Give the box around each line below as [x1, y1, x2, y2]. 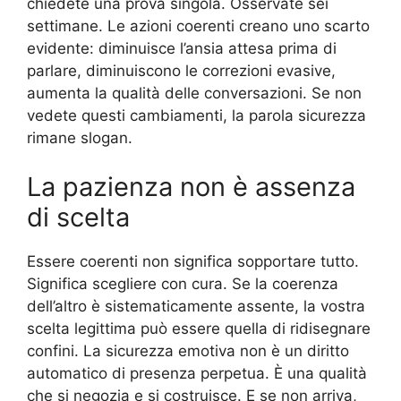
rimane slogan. [27, 128, 132, 147]
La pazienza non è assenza [27, 171, 355, 203]
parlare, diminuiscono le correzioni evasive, [27, 61, 336, 80]
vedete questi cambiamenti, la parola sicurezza [27, 106, 366, 124]
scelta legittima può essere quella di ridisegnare [27, 320, 371, 338]
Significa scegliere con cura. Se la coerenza [27, 275, 338, 294]
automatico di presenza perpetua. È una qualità [27, 364, 367, 383]
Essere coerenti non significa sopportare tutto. [27, 252, 359, 271]
